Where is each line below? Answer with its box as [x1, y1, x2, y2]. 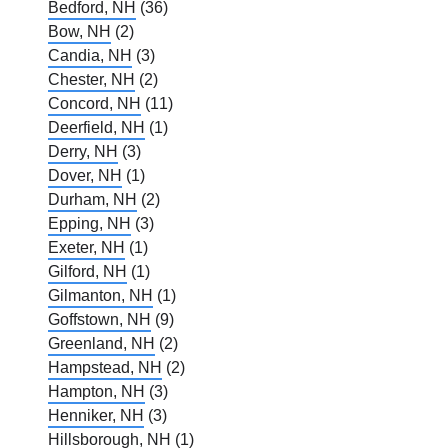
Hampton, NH [48, 383, 145, 401]
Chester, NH [48, 71, 135, 89]
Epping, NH [48, 215, 131, 233]
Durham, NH [48, 191, 137, 209]
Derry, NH [48, 143, 118, 161]
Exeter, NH [48, 239, 125, 257]
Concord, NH [48, 95, 141, 113]
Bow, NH [48, 23, 111, 41]
